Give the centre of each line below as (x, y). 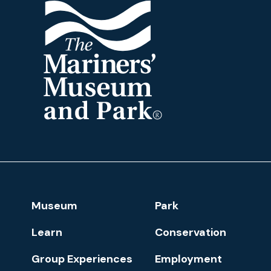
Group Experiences (82, 259)
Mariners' (63, 138)
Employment (189, 259)
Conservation (191, 232)
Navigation (65, 212)
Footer (51, 198)
